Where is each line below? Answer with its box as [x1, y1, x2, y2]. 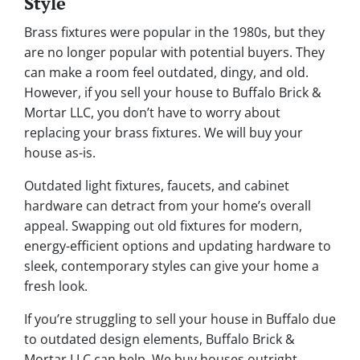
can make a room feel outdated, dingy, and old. [24, 63, 309, 82]
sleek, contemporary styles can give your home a [24, 257, 319, 276]
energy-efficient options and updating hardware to [24, 237, 331, 256]
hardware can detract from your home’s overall [24, 197, 311, 215]
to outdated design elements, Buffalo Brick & [24, 330, 295, 349]
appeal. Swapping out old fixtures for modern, [24, 217, 302, 235]
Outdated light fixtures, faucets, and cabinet [24, 177, 289, 195]
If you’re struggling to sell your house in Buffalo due [24, 310, 336, 329]
